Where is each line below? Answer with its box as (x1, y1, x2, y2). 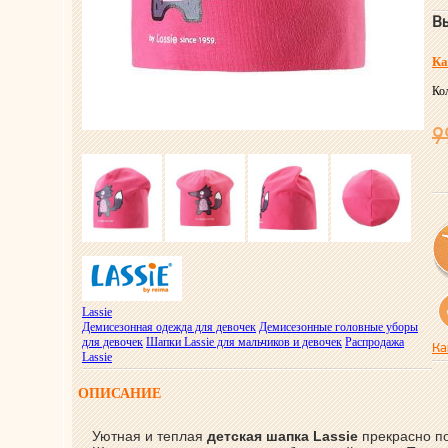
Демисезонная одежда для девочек (82, 320, 256, 334)
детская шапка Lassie (207, 428, 358, 444)
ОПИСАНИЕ (78, 386, 161, 401)
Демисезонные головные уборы (259, 320, 418, 334)
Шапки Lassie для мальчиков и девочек (146, 335, 342, 349)
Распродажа (345, 335, 404, 349)
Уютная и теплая (92, 428, 207, 444)
